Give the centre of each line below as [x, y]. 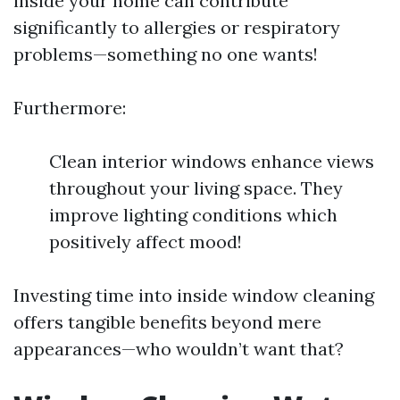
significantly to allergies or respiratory [177, 27]
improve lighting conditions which [193, 215]
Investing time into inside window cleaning [194, 295]
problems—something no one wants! [166, 54]
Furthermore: [70, 108]
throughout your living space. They [196, 188]
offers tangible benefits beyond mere [167, 322]
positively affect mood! [146, 242]
